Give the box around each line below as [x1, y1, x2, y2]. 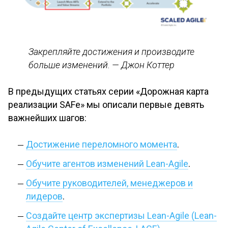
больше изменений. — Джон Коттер [28, 60, 175, 70]
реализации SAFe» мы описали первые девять [8, 99, 204, 110]
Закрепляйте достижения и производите [28, 46, 194, 57]
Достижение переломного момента [26, 139, 177, 150]
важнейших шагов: [8, 112, 87, 123]
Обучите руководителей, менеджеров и [26, 178, 193, 188]
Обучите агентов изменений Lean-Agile [26, 158, 188, 169]
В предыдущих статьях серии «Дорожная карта [8, 86, 209, 97]
